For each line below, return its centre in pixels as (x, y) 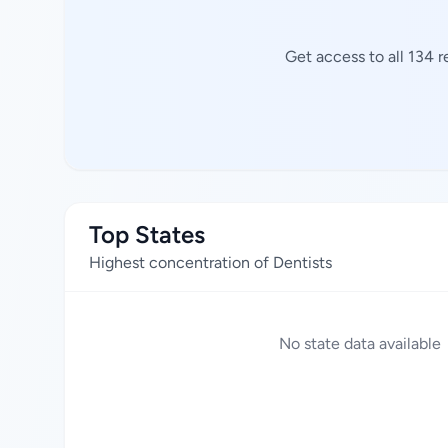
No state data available (360, 343)
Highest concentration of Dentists (210, 262)
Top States (147, 234)
